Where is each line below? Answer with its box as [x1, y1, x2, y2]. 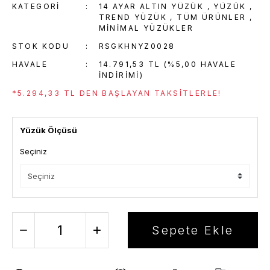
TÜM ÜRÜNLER [177, 13, 246, 22]
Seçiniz [19, 146, 47, 156]
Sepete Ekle [152, 223, 234, 237]
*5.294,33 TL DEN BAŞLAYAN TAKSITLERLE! [11, 89, 222, 98]
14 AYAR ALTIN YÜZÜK [98, 2, 204, 11]
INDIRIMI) [98, 71, 144, 80]
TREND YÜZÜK [98, 13, 168, 22]
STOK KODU [11, 42, 70, 51]
